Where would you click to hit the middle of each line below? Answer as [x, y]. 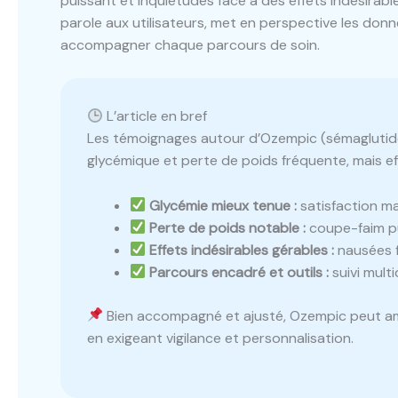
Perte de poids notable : [228, 227]
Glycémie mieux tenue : [223, 205]
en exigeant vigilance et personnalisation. [220, 338]
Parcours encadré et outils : [239, 272]
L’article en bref [155, 116]
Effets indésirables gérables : [242, 250]
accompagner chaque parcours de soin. [190, 44]
